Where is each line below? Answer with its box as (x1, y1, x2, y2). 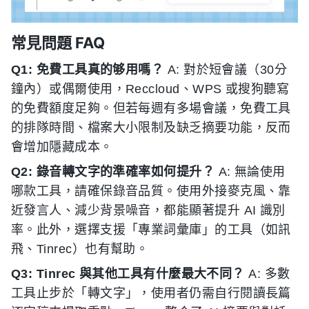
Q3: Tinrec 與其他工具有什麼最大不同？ (11, 267, 245, 281)
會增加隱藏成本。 (11, 140, 113, 154)
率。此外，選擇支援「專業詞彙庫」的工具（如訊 (11, 223, 291, 237)
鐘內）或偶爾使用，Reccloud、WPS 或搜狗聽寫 (11, 82, 290, 97)
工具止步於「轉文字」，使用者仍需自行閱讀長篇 (11, 286, 291, 301)
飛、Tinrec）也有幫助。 (11, 242, 149, 257)
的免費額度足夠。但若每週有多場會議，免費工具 (11, 101, 291, 116)
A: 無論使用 (215, 165, 286, 179)
